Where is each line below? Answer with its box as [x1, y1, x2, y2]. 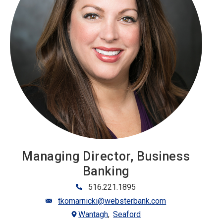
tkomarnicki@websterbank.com [58, 196, 166, 206]
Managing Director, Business [22, 149, 190, 164]
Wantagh [78, 210, 109, 220]
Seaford [113, 210, 141, 220]
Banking [82, 164, 129, 179]
